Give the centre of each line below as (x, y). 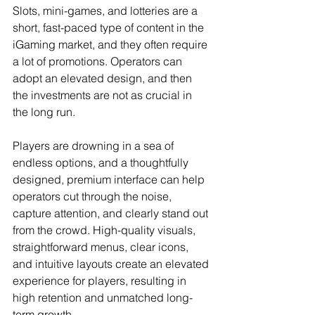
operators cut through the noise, (94, 197)
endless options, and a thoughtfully (102, 163)
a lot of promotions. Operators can (99, 62)
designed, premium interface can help (110, 180)
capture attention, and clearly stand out (112, 213)
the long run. (44, 112)
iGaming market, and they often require (111, 45)
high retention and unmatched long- (103, 298)
